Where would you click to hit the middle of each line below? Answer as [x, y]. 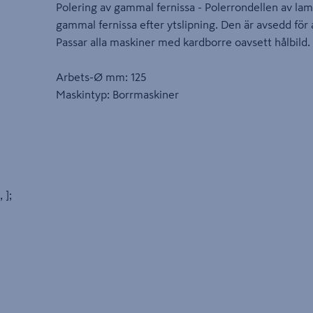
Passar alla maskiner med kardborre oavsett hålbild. [183, 42]
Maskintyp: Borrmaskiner [117, 95]
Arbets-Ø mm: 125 [101, 77]
